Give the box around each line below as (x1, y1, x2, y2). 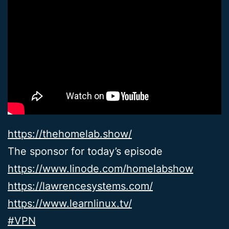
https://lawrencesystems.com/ (8, 179, 153, 192)
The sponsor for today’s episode (8, 145, 163, 157)
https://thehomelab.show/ (8, 127, 132, 140)
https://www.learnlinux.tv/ (8, 197, 132, 210)
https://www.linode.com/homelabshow (8, 162, 193, 175)
